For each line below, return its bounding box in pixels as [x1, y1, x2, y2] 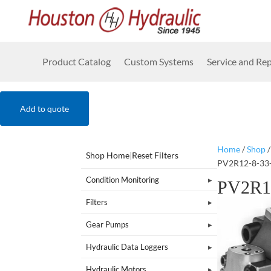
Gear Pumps [86, 219, 129, 229]
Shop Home [86, 149, 130, 160]
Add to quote [20, 103, 69, 114]
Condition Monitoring [86, 174, 160, 184]
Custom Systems [124, 56, 194, 67]
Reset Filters [132, 149, 179, 160]
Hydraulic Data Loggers [86, 241, 169, 252]
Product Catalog [42, 56, 111, 67]
